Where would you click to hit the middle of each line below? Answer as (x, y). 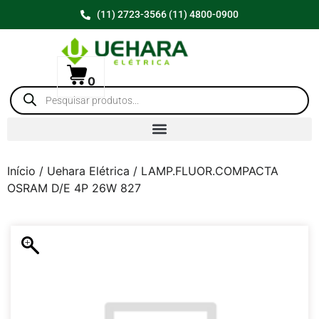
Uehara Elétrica (88, 171)
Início (21, 171)
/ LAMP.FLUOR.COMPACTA (204, 171)
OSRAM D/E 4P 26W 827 (74, 188)
